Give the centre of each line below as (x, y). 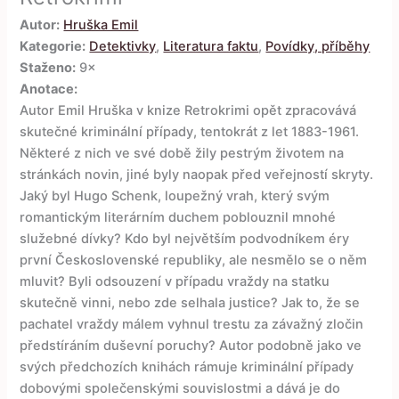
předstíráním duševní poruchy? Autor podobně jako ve (191, 346)
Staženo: (48, 68)
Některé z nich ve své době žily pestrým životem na (182, 154)
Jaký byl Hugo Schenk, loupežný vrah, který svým (175, 196)
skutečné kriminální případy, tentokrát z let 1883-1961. (190, 132)
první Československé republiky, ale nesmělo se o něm (194, 261)
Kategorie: (53, 47)
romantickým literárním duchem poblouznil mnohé (178, 218)
